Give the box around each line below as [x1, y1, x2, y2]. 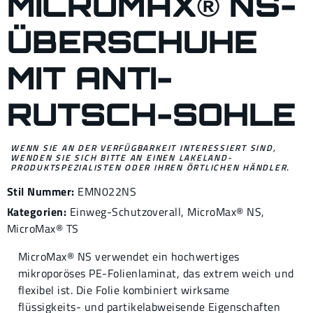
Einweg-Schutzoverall [69, 203, 182, 220]
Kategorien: [7, 203, 67, 220]
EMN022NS [78, 183, 137, 200]
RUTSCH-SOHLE [7, 95, 296, 133]
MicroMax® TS [7, 220, 79, 237]
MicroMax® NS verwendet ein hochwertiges [18, 248, 240, 265]
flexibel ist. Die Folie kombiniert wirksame [18, 282, 230, 298]
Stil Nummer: [7, 183, 75, 200]
